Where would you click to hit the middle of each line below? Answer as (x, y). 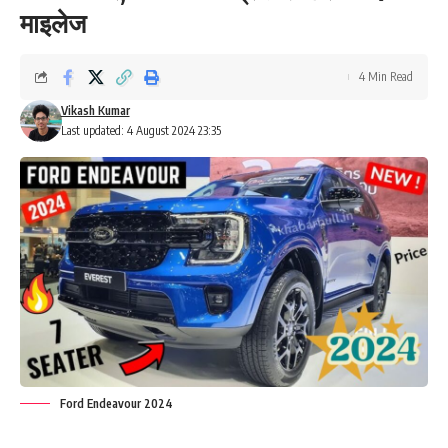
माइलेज (53, 22)
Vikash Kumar (95, 110)
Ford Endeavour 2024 (116, 403)
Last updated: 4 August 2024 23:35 (140, 130)
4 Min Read (386, 76)
